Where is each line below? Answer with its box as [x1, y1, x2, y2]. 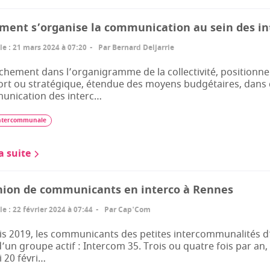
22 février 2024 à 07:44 [13, 204, 93, 215]
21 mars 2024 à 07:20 [13, 42, 87, 53]
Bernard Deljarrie [112, 42, 174, 53]
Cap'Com [118, 204, 151, 215]
